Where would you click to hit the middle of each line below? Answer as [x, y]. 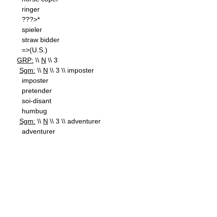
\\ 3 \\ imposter [71, 70]
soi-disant [37, 101]
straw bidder [41, 40]
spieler [32, 30]
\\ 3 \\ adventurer [74, 121]
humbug [34, 111]
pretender [37, 91]
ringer [31, 9]
